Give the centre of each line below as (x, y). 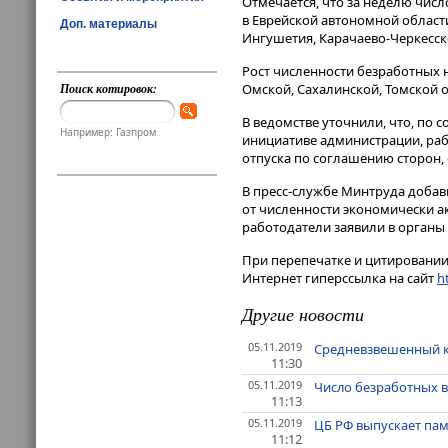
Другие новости (303, 314)
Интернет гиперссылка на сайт (339, 278)
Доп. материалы (108, 23)
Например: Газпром (108, 132)
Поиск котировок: (109, 88)
